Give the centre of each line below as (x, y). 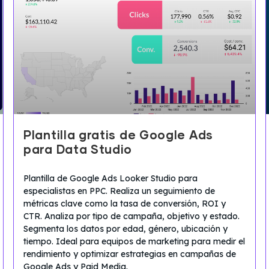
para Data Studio (78, 150)
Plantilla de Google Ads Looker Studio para (110, 178)
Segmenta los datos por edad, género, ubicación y (125, 228)
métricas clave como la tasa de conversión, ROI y (125, 203)
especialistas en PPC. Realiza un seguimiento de (119, 191)
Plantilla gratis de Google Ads (119, 135)
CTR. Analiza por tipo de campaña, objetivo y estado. (131, 216)
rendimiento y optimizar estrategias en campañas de (130, 254)
